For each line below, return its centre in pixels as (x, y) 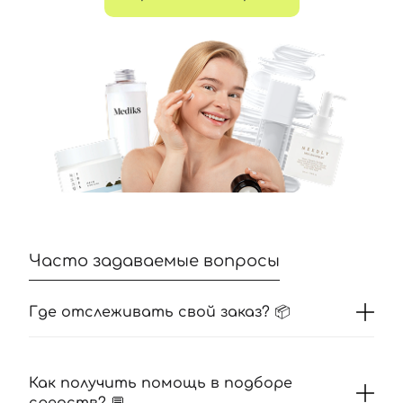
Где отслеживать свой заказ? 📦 (160, 312)
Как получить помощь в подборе (161, 383)
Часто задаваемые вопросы (154, 261)
